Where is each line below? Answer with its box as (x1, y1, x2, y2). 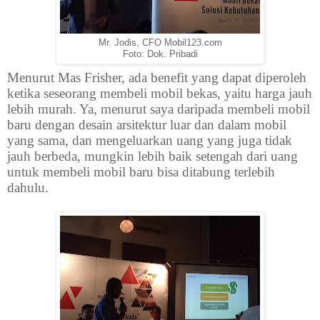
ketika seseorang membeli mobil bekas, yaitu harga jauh (7, 86, 312, 101)
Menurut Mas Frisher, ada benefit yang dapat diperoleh (7, 70, 306, 86)
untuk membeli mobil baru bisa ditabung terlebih (7, 164, 275, 180)
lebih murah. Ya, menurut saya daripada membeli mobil (7, 101, 310, 117)
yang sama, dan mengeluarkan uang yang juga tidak (7, 133, 292, 149)
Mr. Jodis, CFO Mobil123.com (98, 38, 222, 49)
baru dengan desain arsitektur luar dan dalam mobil (7, 117, 286, 133)
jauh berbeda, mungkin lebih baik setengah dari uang (7, 149, 298, 164)
